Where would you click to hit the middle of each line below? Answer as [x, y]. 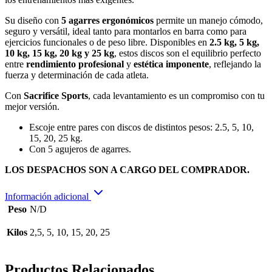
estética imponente [171, 64]
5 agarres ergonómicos [107, 20]
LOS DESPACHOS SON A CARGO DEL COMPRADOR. [127, 169]
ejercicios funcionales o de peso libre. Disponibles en [107, 42]
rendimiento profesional [75, 64]
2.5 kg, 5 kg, [234, 42]
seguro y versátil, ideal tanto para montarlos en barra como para [126, 31]
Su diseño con [33, 20]
